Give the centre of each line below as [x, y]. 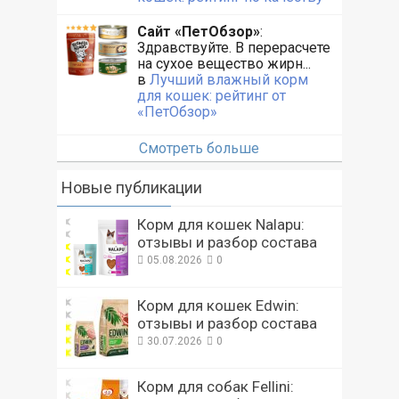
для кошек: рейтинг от [211, 95]
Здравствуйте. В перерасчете [233, 47]
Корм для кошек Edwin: [218, 305]
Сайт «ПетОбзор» [198, 31]
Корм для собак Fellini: [215, 386]
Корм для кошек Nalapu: [220, 224]
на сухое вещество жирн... [224, 63]
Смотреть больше [199, 148]
